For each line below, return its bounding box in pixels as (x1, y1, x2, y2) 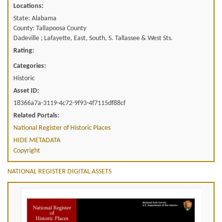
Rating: (13, 47, 34, 55)
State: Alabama (13, 14, 56, 22)
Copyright (13, 147, 40, 155)
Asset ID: (13, 87, 39, 95)
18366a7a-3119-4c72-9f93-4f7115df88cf (13, 99, 125, 107)
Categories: (13, 62, 46, 70)
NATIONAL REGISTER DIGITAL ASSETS (7, 167, 111, 175)
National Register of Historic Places (13, 124, 111, 132)
